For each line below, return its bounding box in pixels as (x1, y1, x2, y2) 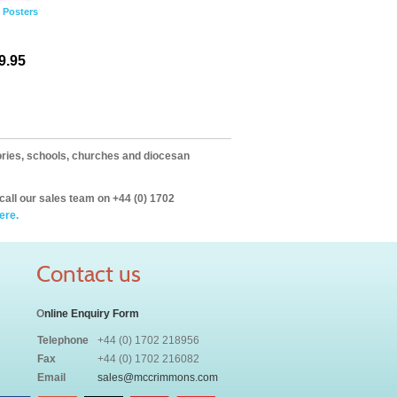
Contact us (36, 260, 141, 288)
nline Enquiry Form (44, 307, 139, 320)
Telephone (37, 334, 89, 346)
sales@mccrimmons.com (97, 371, 218, 384)
